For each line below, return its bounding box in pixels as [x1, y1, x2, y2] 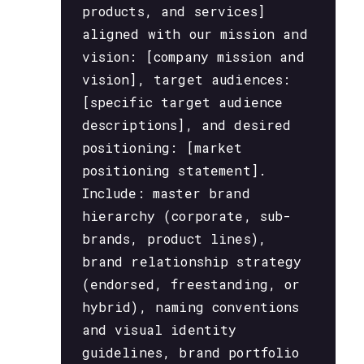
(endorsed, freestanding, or [81, 275, 301, 293]
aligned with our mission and [81, 25, 308, 43]
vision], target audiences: [81, 71, 291, 89]
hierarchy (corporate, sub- [81, 207, 292, 225]
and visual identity [81, 321, 237, 339]
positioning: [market [81, 139, 243, 157]
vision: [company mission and [81, 48, 305, 66]
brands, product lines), [81, 230, 267, 248]
